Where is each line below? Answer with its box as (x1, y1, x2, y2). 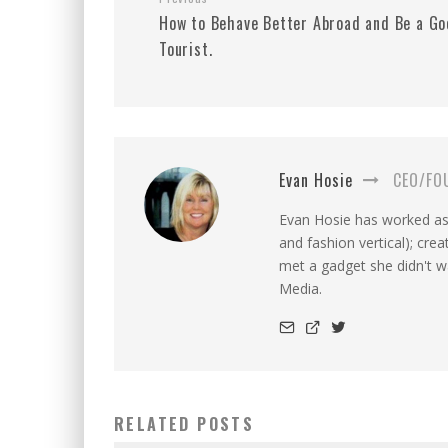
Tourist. (159, 37, 213, 62)
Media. (279, 279, 322, 299)
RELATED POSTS (114, 412, 255, 437)
